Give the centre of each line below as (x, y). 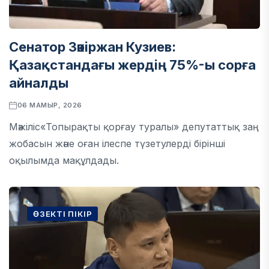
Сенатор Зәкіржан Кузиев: (92, 47)
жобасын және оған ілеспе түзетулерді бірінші (117, 144)
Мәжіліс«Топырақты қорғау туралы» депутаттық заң (134, 127)
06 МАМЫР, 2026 (50, 105)
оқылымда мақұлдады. (64, 160)
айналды (39, 83)
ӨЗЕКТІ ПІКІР (63, 214)
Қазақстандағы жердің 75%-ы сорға (132, 65)
